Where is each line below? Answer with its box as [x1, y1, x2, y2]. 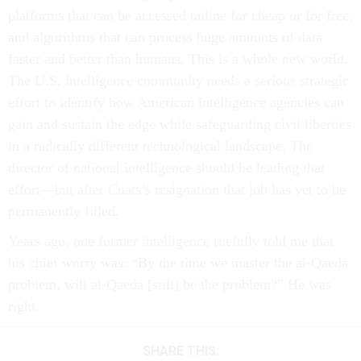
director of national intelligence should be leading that [8, 160, 325, 176]
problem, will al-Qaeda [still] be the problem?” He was [8, 276, 331, 293]
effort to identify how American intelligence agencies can [8, 94, 344, 110]
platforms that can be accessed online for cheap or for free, [8, 7, 353, 23]
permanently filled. [8, 203, 119, 219]
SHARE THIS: [150, 342, 219, 359]
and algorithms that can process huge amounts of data [8, 29, 322, 45]
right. [8, 298, 39, 314]
